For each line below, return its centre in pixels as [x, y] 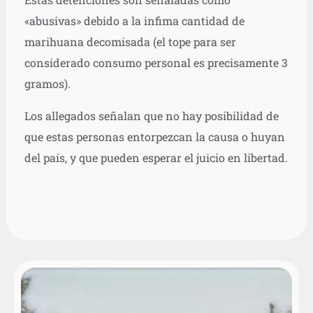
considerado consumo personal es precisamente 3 [156, 63]
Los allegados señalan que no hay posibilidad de [151, 116]
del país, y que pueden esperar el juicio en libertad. [156, 158]
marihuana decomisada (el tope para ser [130, 42]
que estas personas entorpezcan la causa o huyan [154, 137]
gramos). [47, 84]
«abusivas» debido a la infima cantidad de [134, 21]
